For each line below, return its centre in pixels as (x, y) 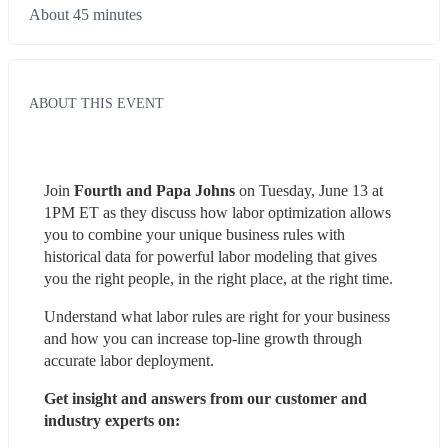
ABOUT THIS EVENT (96, 102)
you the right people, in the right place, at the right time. (218, 278)
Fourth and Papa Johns (152, 190)
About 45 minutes (85, 15)
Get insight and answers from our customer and (205, 398)
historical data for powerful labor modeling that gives (210, 256)
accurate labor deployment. (129, 360)
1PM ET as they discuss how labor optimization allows (217, 212)
